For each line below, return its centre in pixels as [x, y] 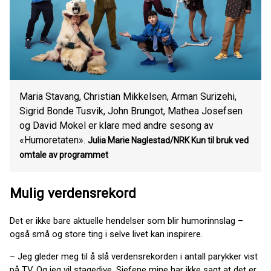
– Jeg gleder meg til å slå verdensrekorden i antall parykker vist [134, 257]
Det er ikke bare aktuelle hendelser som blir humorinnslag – [126, 221]
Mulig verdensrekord [73, 193]
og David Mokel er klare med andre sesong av [116, 125]
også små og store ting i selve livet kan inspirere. [106, 234]
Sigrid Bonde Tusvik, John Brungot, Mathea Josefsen [131, 111]
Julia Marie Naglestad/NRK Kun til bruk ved [168, 140]
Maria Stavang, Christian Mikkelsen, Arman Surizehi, [128, 96]
